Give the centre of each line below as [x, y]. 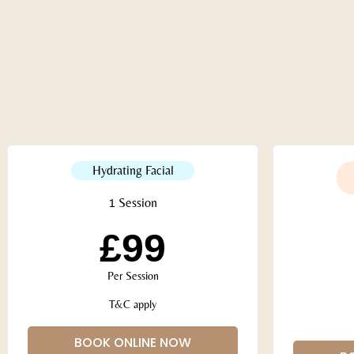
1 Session [133, 202]
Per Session [133, 275]
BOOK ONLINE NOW [133, 342]
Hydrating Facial [133, 170]
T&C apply [133, 304]
